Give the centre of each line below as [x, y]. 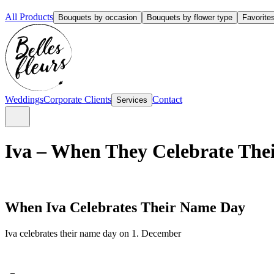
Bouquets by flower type [190, 17]
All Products [29, 17]
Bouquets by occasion [98, 17]
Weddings [24, 99]
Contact [167, 99]
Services [132, 100]
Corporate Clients [77, 99]
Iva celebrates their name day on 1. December [93, 233]
